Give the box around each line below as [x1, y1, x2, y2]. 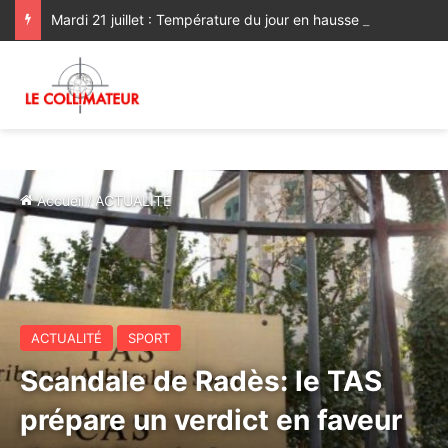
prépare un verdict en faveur [20, 403, 402, 437]
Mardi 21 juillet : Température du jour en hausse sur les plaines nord [398, 11, 410, 28]
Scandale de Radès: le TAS [20, 364, 382, 398]
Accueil [33, 192, 84, 209]
